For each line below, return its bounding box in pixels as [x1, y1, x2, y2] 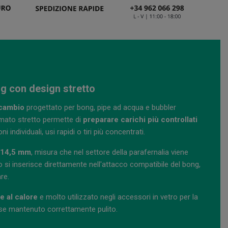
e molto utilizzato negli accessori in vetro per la [38, 192, 198, 202]
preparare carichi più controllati [83, 115, 197, 125]
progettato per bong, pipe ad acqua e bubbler [24, 103, 176, 112]
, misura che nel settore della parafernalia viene [31, 148, 188, 157]
